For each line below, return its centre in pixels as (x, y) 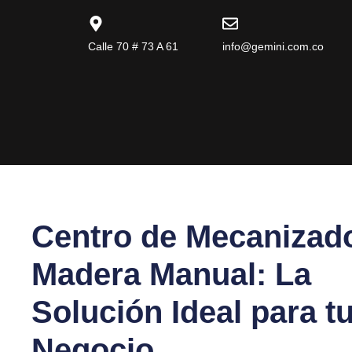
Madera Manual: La (172, 275)
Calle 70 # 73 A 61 (133, 46)
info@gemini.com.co (273, 46)
